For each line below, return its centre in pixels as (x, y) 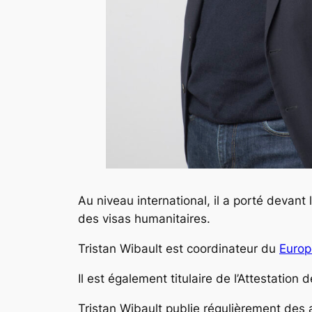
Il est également (123, 278)
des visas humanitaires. (144, 219)
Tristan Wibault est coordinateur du (177, 249)
